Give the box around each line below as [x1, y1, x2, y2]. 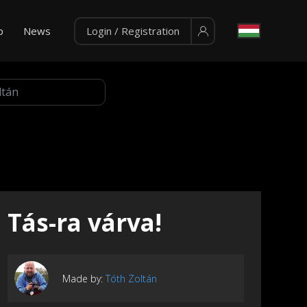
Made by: [62, 271, 106, 285]
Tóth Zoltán [106, 271, 157, 285]
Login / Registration [86, 24, 180, 38]
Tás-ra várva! [8, 206, 162, 239]
